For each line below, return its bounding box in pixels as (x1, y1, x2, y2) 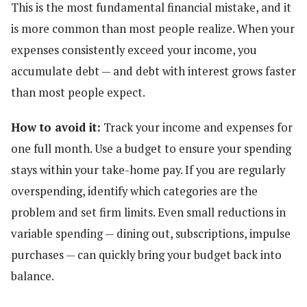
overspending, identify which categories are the (11, 183, 258, 199)
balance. (11, 268, 54, 284)
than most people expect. (11, 85, 145, 101)
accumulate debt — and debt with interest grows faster (11, 64, 296, 79)
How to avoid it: (11, 119, 101, 135)
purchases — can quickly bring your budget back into (11, 247, 282, 262)
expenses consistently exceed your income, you (11, 42, 257, 58)
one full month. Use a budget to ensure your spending (11, 140, 291, 156)
